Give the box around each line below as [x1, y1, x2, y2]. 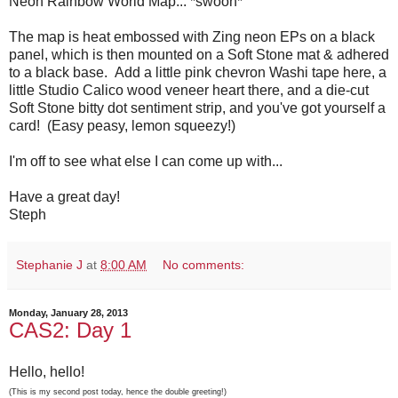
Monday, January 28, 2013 [9, 306, 128, 318]
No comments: [163, 257, 245, 272]
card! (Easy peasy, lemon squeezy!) [9, 117, 235, 133]
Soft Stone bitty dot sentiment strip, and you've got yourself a [9, 99, 386, 115]
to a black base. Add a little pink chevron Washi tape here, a [9, 64, 386, 80]
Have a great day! [9, 188, 120, 204]
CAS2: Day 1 [9, 317, 131, 342]
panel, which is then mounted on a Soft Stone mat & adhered [9, 46, 389, 62]
